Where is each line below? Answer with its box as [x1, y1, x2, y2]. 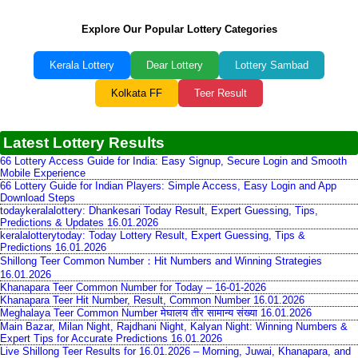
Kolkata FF [111, 87, 162, 99]
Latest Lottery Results [3, 134, 165, 151]
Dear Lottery [146, 59, 203, 71]
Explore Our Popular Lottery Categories [81, 23, 277, 35]
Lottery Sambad [235, 59, 308, 71]
